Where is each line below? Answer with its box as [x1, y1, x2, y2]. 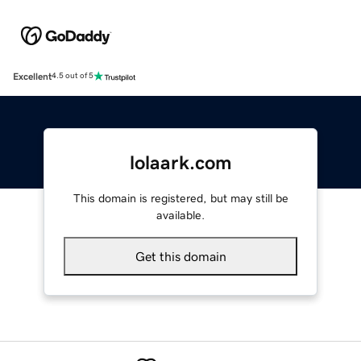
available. [156, 209, 205, 221]
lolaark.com [129, 152, 232, 172]
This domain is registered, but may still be [73, 192, 288, 204]
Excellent [13, 71, 52, 81]
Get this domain [135, 249, 226, 263]
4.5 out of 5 [52, 72, 93, 81]
